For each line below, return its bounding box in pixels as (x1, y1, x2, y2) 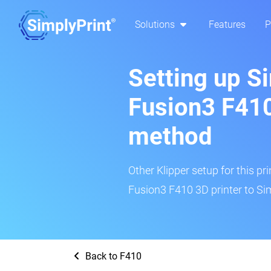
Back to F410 (83, 250, 142, 262)
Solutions (135, 19, 177, 31)
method (128, 122, 212, 151)
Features (209, 19, 246, 31)
